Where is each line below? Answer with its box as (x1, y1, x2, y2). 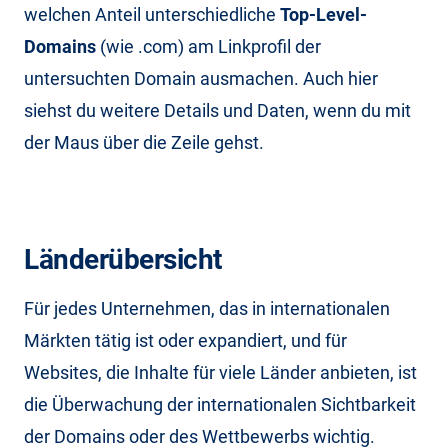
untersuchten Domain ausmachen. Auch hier (24, 67, 378, 89)
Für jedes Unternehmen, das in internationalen (24, 297, 390, 319)
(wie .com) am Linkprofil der (96, 35, 321, 57)
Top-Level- (280, 3, 367, 25)
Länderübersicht (24, 242, 222, 276)
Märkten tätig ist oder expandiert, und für (24, 329, 347, 351)
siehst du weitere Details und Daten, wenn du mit (24, 99, 411, 121)
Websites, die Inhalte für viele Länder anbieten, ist (24, 361, 417, 383)
